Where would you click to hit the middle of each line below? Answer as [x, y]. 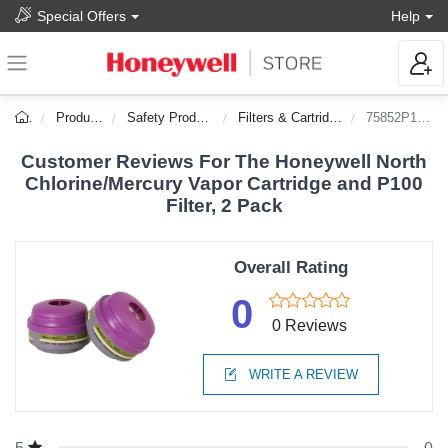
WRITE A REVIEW [301, 375]
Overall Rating [290, 268]
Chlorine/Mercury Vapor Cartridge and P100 [224, 184]
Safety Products [162, 118]
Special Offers [81, 15]
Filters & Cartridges [284, 118]
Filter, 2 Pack [224, 206]
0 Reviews [310, 326]
